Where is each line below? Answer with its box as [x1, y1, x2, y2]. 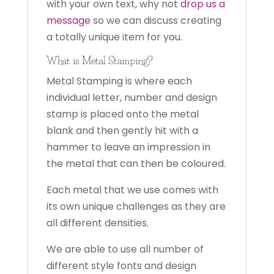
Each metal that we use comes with [46, 182, 218, 197]
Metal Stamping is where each [46, 73, 192, 88]
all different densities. [46, 215, 151, 230]
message [46, 13, 91, 28]
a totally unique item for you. [46, 29, 182, 44]
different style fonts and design [46, 258, 196, 273]
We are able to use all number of [46, 242, 204, 256]
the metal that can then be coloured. [46, 156, 226, 171]
